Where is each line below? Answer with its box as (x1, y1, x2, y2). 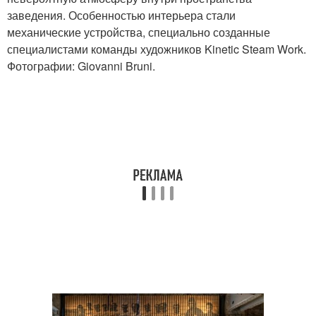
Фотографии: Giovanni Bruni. (7, 58, 155, 75)
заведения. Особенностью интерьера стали (7, 7, 236, 24)
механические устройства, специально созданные (7, 24, 270, 41)
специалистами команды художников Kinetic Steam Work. (7, 41, 306, 58)
